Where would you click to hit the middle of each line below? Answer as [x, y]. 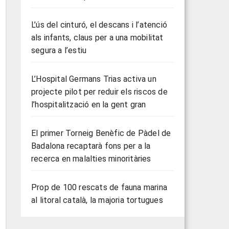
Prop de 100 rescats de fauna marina [99, 187]
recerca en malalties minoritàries [91, 159]
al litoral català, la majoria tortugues [97, 200]
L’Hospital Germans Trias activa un [94, 79]
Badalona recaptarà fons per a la [91, 146]
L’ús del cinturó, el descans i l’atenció [99, 25]
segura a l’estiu [59, 50]
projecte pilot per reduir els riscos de [99, 92]
